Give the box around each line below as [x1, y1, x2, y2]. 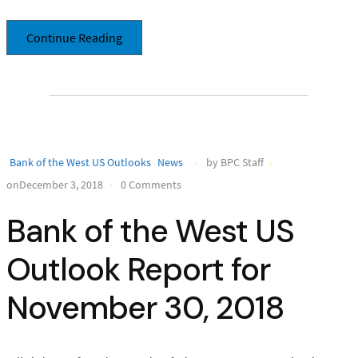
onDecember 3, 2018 [6, 177, 103, 192]
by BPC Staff [206, 155, 264, 170]
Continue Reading [26, 30, 122, 46]
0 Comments [121, 177, 181, 192]
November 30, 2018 [6, 286, 284, 328]
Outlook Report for [6, 248, 270, 290]
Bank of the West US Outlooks [10, 155, 151, 170]
